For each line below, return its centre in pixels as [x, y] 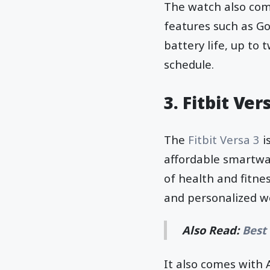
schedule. [189, 64]
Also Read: [212, 230]
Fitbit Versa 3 [224, 139]
